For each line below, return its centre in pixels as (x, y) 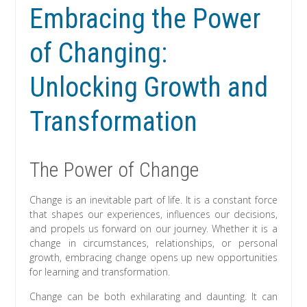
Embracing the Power (145, 19)
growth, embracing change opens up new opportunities (153, 258)
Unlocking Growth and (149, 88)
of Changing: (99, 53)
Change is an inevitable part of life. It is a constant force (153, 200)
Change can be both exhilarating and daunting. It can (153, 297)
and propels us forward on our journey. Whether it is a (153, 229)
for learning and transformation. (100, 272)
